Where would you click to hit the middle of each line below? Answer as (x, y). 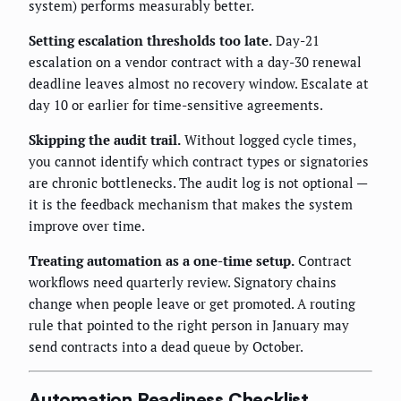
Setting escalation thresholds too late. (150, 41)
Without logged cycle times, (268, 140)
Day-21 (296, 41)
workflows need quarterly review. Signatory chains (183, 282)
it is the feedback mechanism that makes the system (191, 205)
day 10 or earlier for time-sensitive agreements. (176, 105)
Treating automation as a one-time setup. (162, 261)
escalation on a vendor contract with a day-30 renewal (195, 62)
